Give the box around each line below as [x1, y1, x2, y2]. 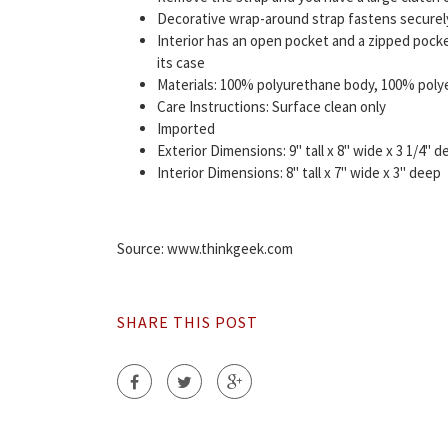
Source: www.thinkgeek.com [117, 238, 293, 258]
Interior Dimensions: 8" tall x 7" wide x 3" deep [157, 162, 441, 182]
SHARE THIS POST [117, 311, 258, 332]
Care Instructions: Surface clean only [157, 96, 386, 116]
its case [157, 52, 205, 72]
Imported [157, 118, 215, 138]
